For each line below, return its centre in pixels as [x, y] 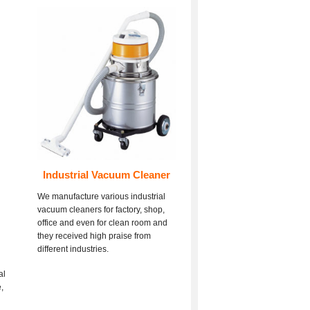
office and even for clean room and [102, 222]
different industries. [74, 249]
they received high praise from [94, 236]
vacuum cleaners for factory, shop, [101, 209]
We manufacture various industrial [101, 196]
